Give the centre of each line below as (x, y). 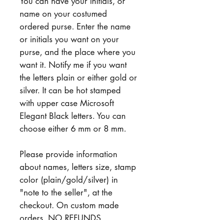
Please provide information (69, 154)
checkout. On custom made (69, 205)
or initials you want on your (69, 39)
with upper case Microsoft (67, 103)
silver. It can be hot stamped (70, 90)
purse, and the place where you (78, 52)
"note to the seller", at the (66, 192)
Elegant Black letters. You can (73, 116)
